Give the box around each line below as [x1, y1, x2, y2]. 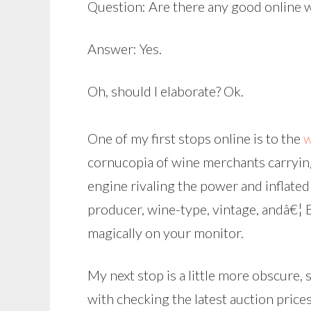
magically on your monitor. [87, 224, 244, 241]
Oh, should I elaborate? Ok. [87, 83, 244, 99]
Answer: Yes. [87, 40, 162, 57]
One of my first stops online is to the [87, 130, 303, 146]
